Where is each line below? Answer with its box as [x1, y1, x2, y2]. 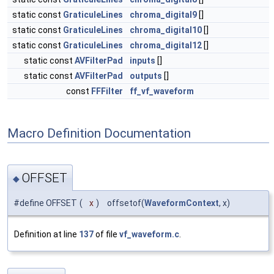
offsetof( [102, 198, 144, 208]
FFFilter [91, 86, 123, 96]
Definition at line [14, 229, 79, 239]
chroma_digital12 [130, 40, 202, 50]
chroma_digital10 [130, 25, 202, 35]
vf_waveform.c [119, 229, 179, 239]
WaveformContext [144, 198, 219, 208]
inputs [130, 56, 155, 65]
